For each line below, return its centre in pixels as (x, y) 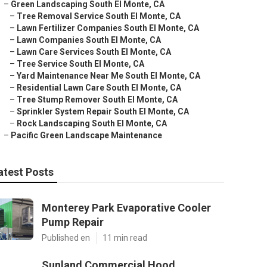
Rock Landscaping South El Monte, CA (92, 123)
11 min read (125, 238)
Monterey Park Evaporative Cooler (126, 208)
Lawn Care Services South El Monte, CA (94, 52)
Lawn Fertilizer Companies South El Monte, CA (108, 28)
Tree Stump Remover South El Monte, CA (97, 100)
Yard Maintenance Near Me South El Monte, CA (108, 76)
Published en (66, 238)
